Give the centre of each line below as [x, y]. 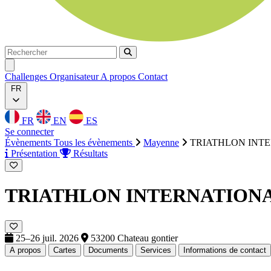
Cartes [65, 250]
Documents [108, 250]
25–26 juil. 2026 [47, 238]
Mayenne [161, 142]
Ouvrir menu [31, 64]
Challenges [27, 77]
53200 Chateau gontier [133, 238]
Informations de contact [225, 250]
